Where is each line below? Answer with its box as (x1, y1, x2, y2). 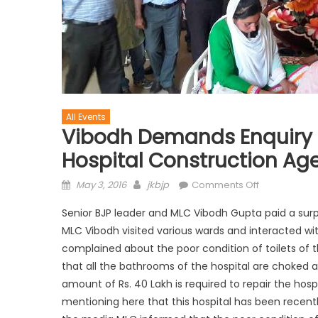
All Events (66, 110, 106, 123)
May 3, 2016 (76, 177, 126, 192)
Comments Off (192, 177, 259, 192)
